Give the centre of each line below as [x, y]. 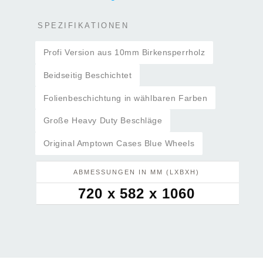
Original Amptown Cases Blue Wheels [119, 144]
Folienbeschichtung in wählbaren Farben [125, 98]
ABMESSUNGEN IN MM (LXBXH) [136, 172]
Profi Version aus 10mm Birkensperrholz [124, 53]
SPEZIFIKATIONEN [83, 25]
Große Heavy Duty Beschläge [103, 121]
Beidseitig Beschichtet [87, 75]
